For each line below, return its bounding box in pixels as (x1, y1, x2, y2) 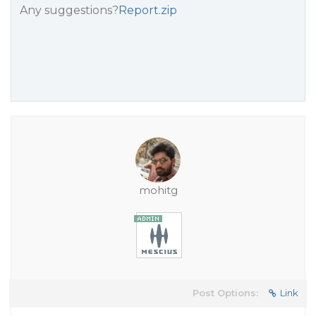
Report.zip (119, 4, 177, 17)
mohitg (138, 183, 178, 197)
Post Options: (193, 287, 258, 298)
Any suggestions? (20, 4, 119, 17)
